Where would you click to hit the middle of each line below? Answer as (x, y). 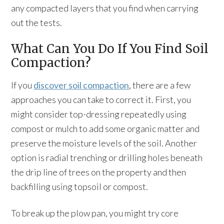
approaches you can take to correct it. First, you (101, 99)
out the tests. (37, 22)
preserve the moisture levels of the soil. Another (104, 143)
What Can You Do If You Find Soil (110, 49)
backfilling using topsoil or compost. (80, 186)
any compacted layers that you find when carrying (105, 8)
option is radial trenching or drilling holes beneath (107, 157)
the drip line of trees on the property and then (99, 172)
